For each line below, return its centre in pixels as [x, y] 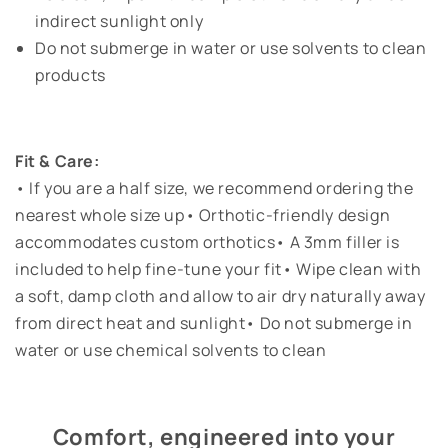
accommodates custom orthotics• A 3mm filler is [207, 242]
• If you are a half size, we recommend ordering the [214, 188]
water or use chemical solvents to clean [171, 350]
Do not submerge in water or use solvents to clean [231, 48]
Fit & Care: [57, 161]
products [70, 75]
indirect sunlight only [119, 21]
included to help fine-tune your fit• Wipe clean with [218, 269]
